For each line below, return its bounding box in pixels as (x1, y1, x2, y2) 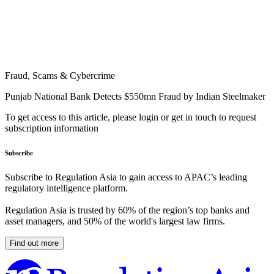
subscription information (5, 123, 98, 134)
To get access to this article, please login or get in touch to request (5, 112, 256, 123)
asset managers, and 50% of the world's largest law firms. (5, 216, 225, 227)
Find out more (10, 239, 59, 248)
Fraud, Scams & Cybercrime (5, 70, 115, 81)
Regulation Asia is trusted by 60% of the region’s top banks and (5, 205, 250, 216)
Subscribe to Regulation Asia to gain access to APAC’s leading (5, 172, 247, 183)
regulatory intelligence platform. (5, 183, 128, 194)
